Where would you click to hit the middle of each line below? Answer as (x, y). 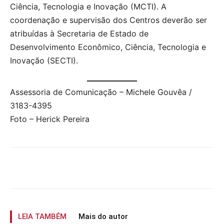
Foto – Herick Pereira (50, 119)
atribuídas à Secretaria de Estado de (79, 33)
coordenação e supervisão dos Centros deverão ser (108, 20)
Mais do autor (103, 216)
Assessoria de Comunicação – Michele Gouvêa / (101, 92)
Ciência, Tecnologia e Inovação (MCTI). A (88, 6)
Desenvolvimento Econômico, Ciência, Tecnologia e (108, 47)
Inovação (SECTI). (44, 60)
